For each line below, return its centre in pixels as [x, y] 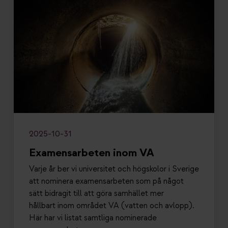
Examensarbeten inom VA [91, 153]
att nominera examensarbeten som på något [106, 181]
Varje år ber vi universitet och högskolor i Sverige [114, 169]
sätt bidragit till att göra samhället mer [96, 194]
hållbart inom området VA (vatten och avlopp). [112, 206]
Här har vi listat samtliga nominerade [93, 218]
